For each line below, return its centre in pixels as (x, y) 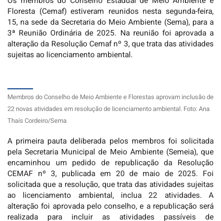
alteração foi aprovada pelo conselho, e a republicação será (110, 207)
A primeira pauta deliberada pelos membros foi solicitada (110, 142)
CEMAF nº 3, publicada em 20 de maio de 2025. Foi (110, 174)
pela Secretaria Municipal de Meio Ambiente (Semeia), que (110, 152)
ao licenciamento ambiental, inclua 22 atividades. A (110, 196)
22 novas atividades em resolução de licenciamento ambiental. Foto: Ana (109, 109)
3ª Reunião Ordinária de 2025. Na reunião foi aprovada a (110, 33)
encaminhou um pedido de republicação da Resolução (110, 163)
